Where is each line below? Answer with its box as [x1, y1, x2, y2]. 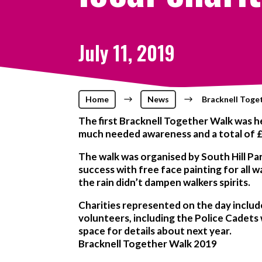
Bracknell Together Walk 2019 [78, 237, 218, 250]
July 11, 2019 [78, 38, 175, 68]
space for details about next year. [78, 225, 232, 237]
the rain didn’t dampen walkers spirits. [78, 176, 251, 188]
